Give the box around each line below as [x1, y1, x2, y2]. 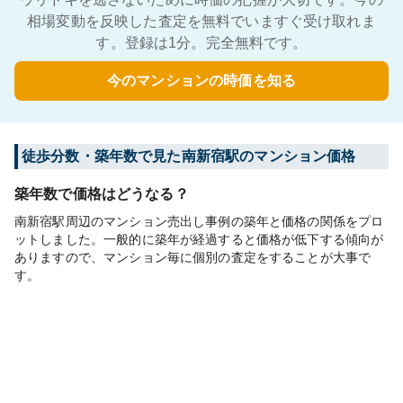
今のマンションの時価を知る [107, 72, 296, 89]
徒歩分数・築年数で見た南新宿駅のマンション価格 [22, 148, 356, 164]
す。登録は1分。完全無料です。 [95, 35, 308, 50]
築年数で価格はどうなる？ [14, 186, 189, 201]
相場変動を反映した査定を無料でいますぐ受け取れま [27, 13, 376, 29]
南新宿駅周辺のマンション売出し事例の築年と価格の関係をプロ [14, 214, 384, 228]
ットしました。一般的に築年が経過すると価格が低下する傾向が [14, 232, 384, 246]
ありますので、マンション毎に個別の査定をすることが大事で [14, 250, 372, 264]
